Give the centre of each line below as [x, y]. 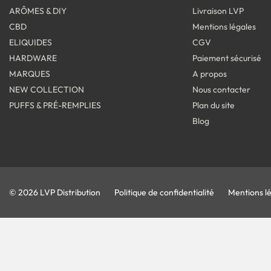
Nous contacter [222, 90]
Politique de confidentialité [164, 193]
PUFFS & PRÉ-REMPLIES [55, 106]
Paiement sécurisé [227, 58]
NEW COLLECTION [47, 90]
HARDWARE [33, 58]
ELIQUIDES [31, 43]
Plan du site [214, 106]
